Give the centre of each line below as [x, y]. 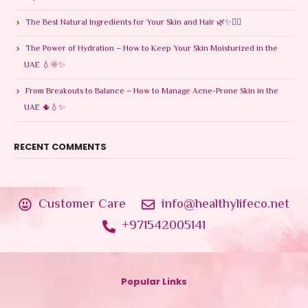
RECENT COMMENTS [60, 146]
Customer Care [82, 204]
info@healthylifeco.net [225, 204]
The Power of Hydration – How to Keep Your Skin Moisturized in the [152, 49]
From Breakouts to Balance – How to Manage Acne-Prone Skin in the [152, 92]
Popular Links [154, 281]
